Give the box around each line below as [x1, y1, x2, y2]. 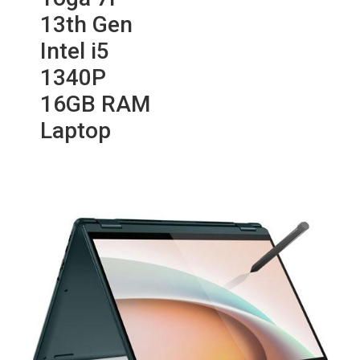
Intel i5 [40, 38, 109, 64]
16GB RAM [40, 91, 150, 117]
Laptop [40, 117, 111, 144]
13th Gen [40, 11, 133, 38]
